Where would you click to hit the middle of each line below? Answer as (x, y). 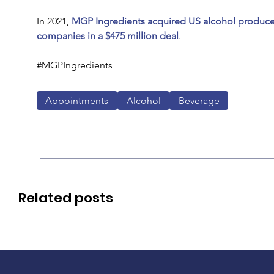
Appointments (77, 100)
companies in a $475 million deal (107, 36)
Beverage (199, 100)
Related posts (65, 198)
